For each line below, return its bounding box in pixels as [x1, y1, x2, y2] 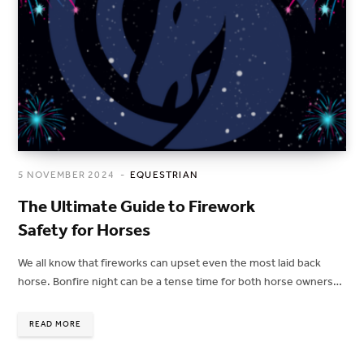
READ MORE [29, 319, 81, 330]
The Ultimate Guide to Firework [18, 197, 255, 217]
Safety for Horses [18, 220, 150, 240]
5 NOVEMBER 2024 [18, 169, 115, 181]
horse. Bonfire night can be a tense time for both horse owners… [18, 275, 342, 289]
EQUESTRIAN [130, 169, 197, 181]
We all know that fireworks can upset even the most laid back [18, 256, 321, 271]
